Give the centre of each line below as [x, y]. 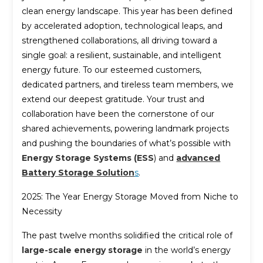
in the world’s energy [187, 250]
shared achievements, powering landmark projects [126, 128]
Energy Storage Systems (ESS [88, 158]
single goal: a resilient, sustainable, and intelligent [122, 55]
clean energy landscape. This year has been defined [127, 11]
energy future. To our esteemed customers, [112, 70]
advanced [198, 158]
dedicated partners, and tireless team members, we [128, 84]
